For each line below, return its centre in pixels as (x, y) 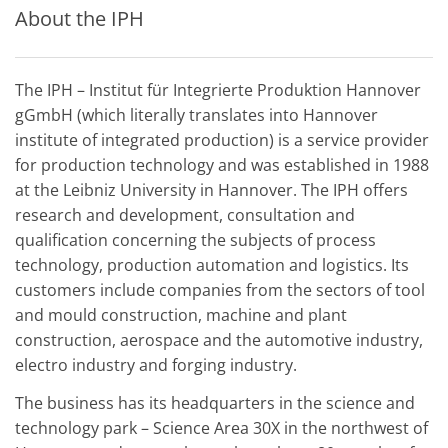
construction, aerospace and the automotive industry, (219, 340)
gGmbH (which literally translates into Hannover (196, 115)
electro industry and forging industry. (156, 365)
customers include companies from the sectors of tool (220, 290)
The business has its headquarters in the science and (215, 402)
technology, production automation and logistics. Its (212, 265)
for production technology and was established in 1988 (222, 165)
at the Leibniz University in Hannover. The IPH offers (211, 190)
